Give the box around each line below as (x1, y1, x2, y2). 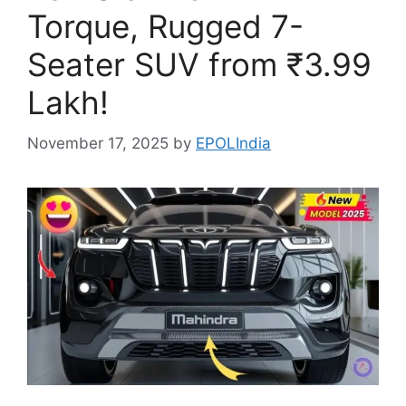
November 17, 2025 (27, 133, 169, 152)
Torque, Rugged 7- (27, 7, 304, 45)
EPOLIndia (196, 133, 271, 152)
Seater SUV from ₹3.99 (27, 45, 372, 83)
